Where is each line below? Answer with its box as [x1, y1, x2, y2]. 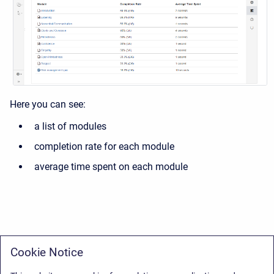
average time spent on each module [34, 160, 188, 172]
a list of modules [34, 120, 106, 132]
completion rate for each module [34, 140, 174, 152]
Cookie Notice [10, 245, 83, 259]
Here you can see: [10, 98, 86, 110]
